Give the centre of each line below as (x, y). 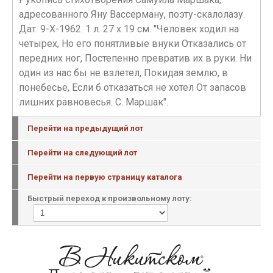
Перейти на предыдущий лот (85, 128)
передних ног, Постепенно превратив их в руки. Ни (135, 58)
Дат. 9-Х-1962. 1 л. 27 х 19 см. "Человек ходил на (129, 29)
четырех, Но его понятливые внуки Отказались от (133, 44)
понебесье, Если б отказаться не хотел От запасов (133, 87)
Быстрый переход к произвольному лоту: (110, 198)
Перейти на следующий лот (82, 153)
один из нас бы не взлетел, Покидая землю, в (123, 73)
